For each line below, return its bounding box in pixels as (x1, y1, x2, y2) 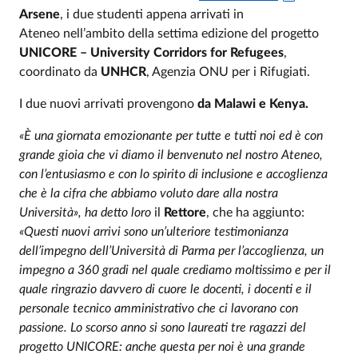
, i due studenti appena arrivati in (60, 7, 244, 21)
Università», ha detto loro (19, 205, 154, 219)
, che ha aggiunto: (206, 205, 304, 219)
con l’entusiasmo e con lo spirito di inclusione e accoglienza (19, 167, 328, 181)
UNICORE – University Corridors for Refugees (19, 46, 284, 59)
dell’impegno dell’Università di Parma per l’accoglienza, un (19, 244, 324, 257)
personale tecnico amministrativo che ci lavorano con (19, 301, 298, 315)
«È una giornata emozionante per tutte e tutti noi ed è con (19, 129, 323, 142)
